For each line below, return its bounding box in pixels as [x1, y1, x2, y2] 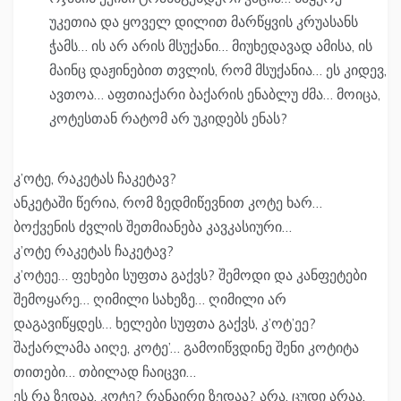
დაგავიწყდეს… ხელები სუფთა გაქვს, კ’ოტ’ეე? [13, 314, 316, 333]
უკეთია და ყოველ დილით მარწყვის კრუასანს [49, 13, 358, 31]
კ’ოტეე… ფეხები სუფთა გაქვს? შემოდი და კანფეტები [13, 266, 367, 285]
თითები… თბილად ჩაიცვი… [13, 363, 196, 381]
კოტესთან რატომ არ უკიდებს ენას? [49, 109, 287, 128]
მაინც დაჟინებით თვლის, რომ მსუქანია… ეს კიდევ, [49, 61, 387, 80]
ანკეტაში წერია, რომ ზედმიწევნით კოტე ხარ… [13, 193, 322, 212]
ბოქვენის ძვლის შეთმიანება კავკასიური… [13, 218, 292, 236]
